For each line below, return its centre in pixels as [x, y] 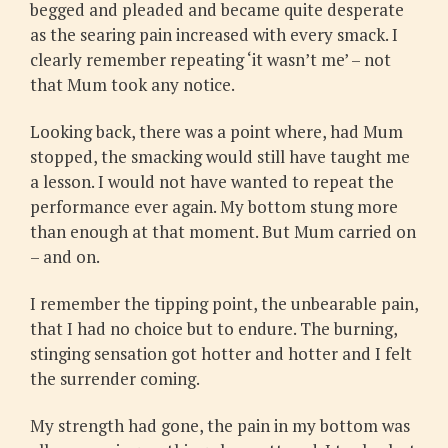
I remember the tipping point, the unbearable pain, [224, 304]
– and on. [65, 256]
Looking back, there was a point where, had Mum [216, 131]
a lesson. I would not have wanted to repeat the [212, 181]
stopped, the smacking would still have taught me [220, 156]
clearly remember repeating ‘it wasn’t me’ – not [210, 59]
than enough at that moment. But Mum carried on [223, 231]
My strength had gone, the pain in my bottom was [220, 426]
